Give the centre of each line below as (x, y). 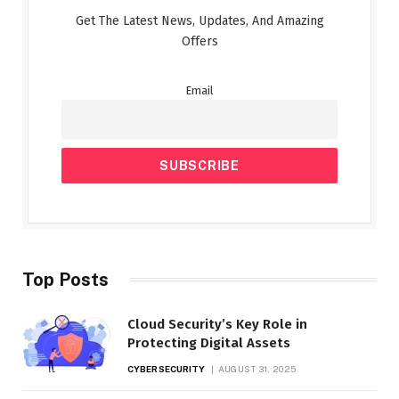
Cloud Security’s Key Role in (217, 324)
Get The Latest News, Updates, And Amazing (199, 20)
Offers (199, 41)
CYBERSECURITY (167, 368)
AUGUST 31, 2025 (257, 368)
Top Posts (65, 279)
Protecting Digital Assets (209, 342)
